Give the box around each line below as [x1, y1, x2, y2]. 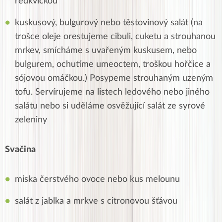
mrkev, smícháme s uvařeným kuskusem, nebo [15, 46, 197, 55]
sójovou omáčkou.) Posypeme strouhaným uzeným [15, 74, 213, 83]
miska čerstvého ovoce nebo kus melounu [15, 175, 180, 184]
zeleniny [15, 115, 47, 125]
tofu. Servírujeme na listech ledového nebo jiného [15, 88, 210, 97]
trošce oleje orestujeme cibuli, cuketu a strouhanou [15, 32, 216, 42]
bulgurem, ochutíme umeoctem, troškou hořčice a [15, 60, 211, 69]
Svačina [5, 145, 36, 155]
